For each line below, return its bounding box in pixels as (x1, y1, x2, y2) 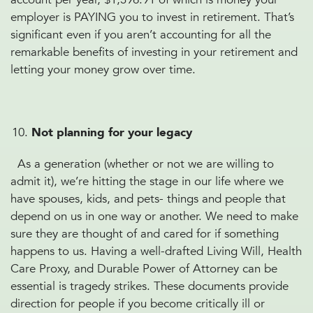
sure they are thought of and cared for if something (10, 226, 279, 242)
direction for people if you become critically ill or (10, 296, 265, 312)
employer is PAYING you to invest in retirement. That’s (10, 9, 294, 25)
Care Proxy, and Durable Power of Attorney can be (10, 261, 277, 277)
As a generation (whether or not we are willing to (17, 156, 274, 172)
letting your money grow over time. (10, 61, 196, 78)
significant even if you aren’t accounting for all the (10, 27, 271, 43)
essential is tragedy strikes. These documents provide (10, 278, 289, 294)
